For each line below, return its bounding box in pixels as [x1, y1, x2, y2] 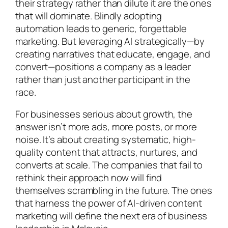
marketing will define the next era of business [15, 209, 208, 223]
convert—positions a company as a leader [15, 60, 191, 73]
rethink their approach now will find [15, 171, 162, 185]
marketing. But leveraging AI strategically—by [15, 34, 205, 48]
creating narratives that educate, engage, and [15, 47, 210, 61]
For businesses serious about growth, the [15, 107, 192, 121]
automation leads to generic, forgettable [15, 21, 187, 35]
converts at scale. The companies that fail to [15, 158, 203, 172]
